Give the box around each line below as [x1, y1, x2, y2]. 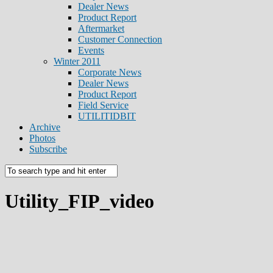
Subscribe [29, 144, 67, 154]
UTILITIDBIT [78, 111, 136, 121]
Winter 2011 [54, 56, 101, 66]
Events [78, 45, 104, 55]
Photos [29, 133, 55, 143]
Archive [29, 122, 60, 132]
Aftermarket [78, 23, 124, 34]
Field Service [78, 100, 129, 110]
